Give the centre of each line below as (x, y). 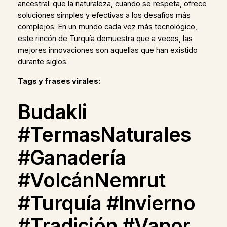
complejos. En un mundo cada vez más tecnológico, (107, 27)
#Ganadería (72, 158)
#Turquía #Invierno (106, 203)
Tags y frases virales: (59, 81)
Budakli (52, 112)
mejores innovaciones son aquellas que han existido (107, 50)
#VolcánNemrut (91, 180)
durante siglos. (43, 62)
